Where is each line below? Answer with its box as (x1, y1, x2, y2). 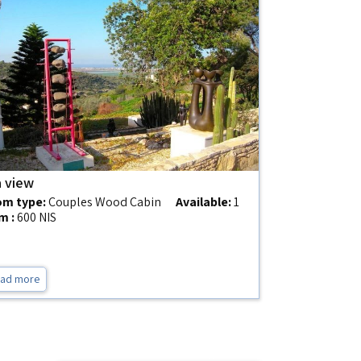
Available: (176, 193, 232, 210)
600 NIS (14, 209, 59, 226)
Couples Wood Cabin (45, 193, 161, 210)
